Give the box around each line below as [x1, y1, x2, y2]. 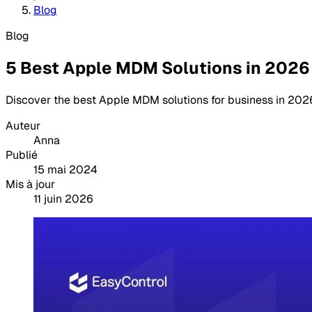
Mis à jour [6, 176, 55, 192]
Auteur [6, 118, 40, 133]
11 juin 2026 [33, 191, 93, 206]
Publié [6, 147, 38, 162]
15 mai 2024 [33, 162, 97, 177]
